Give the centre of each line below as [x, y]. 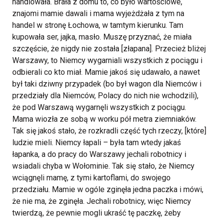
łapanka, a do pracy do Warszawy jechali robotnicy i [99, 154]
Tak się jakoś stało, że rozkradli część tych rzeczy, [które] [109, 131]
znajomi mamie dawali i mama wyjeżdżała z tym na [98, 14]
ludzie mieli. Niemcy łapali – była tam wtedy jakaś [97, 143]
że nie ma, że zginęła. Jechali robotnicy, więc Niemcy [102, 201]
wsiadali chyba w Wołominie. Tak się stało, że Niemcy [103, 166]
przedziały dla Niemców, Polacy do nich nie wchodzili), [105, 96]
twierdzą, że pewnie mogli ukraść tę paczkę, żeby [97, 213]
